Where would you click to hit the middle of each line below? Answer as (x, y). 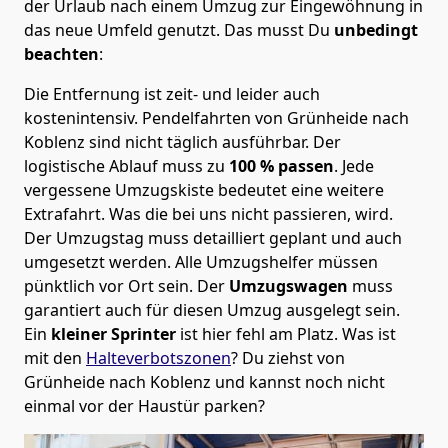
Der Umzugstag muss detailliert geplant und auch (213, 237)
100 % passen (279, 165)
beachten (61, 53)
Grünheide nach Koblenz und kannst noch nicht (204, 381)
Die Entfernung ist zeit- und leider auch (172, 93)
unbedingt (374, 29)
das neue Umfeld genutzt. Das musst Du (177, 29)
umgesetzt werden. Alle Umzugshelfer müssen (201, 261)
